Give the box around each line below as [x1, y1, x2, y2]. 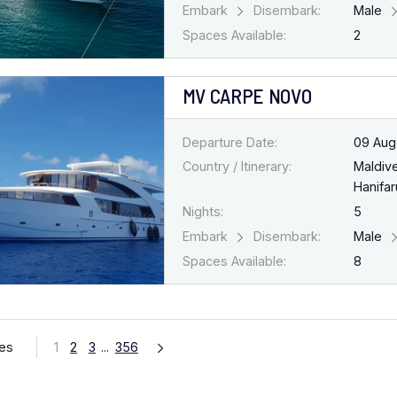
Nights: [182, 204, 223, 220]
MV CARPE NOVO [182, 83, 312, 109]
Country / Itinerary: [182, 159, 292, 175]
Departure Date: [182, 134, 277, 150]
